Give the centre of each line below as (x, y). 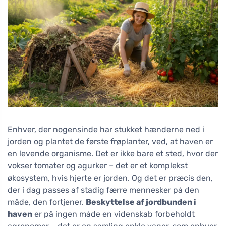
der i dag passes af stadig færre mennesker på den (103, 190)
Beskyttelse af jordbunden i (141, 202)
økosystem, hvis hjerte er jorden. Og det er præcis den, (110, 178)
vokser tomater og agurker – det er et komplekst (98, 166)
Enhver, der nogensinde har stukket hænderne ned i (106, 130)
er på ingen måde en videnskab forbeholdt (114, 214)
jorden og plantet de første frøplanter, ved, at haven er (110, 142)
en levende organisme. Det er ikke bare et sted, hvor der (113, 154)
